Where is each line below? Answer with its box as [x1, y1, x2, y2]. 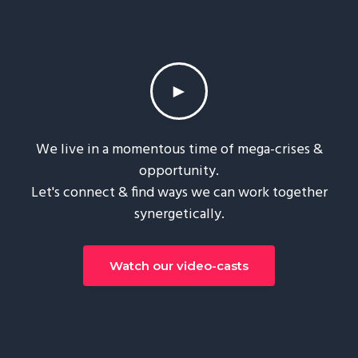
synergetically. [133, 202, 225, 226]
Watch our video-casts [109, 257, 249, 273]
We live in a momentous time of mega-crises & [35, 137, 323, 161]
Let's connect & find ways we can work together [30, 181, 328, 205]
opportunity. [139, 159, 219, 183]
